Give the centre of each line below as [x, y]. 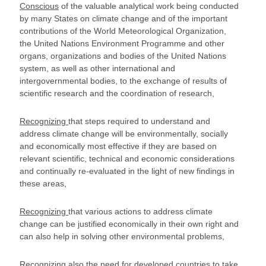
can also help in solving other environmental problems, [122, 236]
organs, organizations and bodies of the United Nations [123, 56]
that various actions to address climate [140, 211]
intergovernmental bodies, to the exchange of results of [123, 81]
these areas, [43, 183]
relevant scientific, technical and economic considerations [127, 159]
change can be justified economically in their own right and [129, 224]
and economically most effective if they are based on [118, 146]
